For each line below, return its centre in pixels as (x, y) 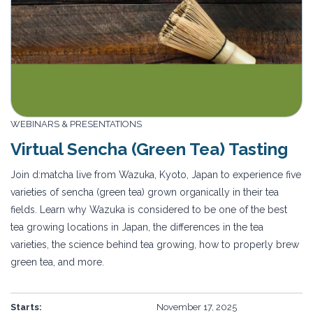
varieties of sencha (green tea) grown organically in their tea (145, 192)
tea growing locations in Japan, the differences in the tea (137, 227)
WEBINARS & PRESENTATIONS (76, 124)
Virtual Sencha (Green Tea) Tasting (149, 150)
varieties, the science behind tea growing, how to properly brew (155, 245)
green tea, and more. (57, 262)
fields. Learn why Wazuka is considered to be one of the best (149, 210)
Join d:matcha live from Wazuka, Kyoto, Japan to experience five (156, 175)
